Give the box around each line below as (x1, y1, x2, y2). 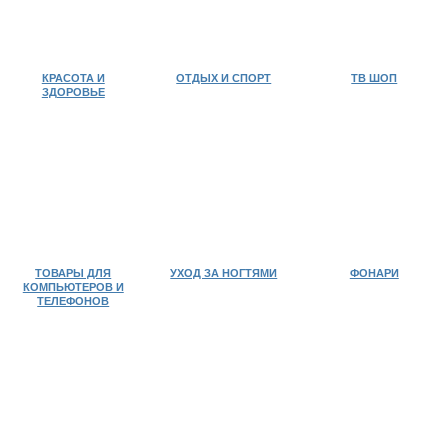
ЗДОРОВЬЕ (41, 86, 105, 99)
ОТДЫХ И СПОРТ (176, 72, 272, 85)
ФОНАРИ (349, 266, 399, 279)
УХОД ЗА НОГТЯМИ (170, 266, 278, 279)
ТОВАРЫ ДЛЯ (35, 266, 112, 279)
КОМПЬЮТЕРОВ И (22, 280, 124, 293)
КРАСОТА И (41, 72, 105, 85)
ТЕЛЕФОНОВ (37, 294, 110, 307)
